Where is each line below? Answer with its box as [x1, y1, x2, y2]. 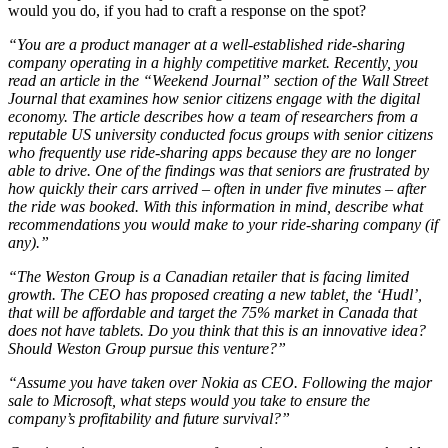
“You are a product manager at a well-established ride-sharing [8, 36, 405, 54]
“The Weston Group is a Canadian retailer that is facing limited [8, 268, 409, 286]
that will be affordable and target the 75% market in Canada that [8, 304, 417, 322]
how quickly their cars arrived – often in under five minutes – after [8, 180, 426, 198]
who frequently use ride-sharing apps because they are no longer [8, 144, 416, 162]
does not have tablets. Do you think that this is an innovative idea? [8, 322, 426, 340]
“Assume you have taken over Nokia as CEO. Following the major [8, 374, 432, 392]
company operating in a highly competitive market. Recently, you [8, 54, 418, 72]
